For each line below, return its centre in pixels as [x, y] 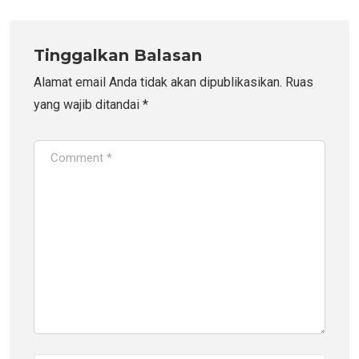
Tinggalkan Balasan [118, 55]
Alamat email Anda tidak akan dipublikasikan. [158, 82]
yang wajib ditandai [88, 104]
